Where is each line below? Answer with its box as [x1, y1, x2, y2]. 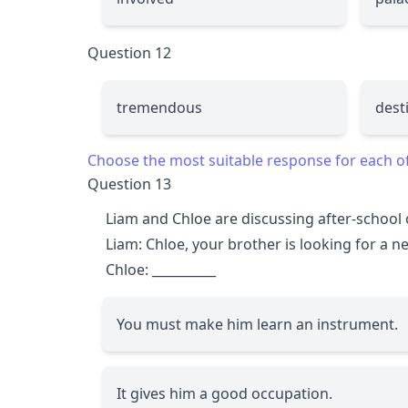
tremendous [117, 97, 202, 117]
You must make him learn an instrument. [117, 313, 398, 334]
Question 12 [87, 42, 171, 63]
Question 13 [87, 173, 171, 194]
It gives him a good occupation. [117, 382, 332, 403]
